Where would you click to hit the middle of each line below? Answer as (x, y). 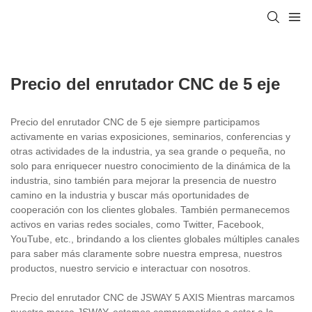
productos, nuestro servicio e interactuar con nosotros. (131, 268)
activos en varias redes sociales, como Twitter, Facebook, (137, 224)
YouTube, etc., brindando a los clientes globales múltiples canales (155, 239)
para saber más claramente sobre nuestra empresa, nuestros (146, 253)
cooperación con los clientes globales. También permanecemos (150, 209)
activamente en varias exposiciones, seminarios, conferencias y (150, 136)
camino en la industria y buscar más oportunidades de (130, 195)
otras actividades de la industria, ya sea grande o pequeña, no (148, 151)
